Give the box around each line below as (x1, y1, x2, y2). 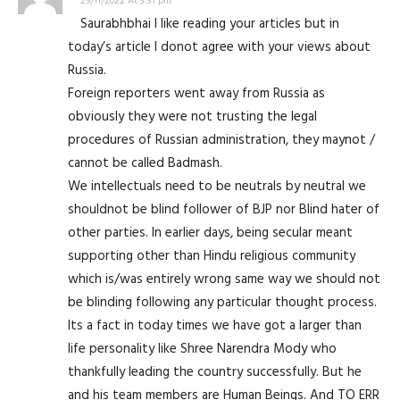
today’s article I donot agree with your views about (68, 36, 371, 57)
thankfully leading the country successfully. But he (68, 361, 362, 382)
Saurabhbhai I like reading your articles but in (80, 12, 339, 34)
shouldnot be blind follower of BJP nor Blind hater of (68, 198, 379, 220)
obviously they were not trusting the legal (68, 105, 317, 127)
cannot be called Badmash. (68, 152, 222, 173)
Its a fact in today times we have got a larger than (68, 314, 362, 336)
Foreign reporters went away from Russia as (68, 82, 325, 104)
